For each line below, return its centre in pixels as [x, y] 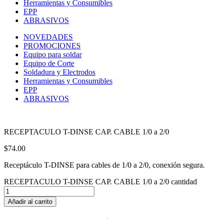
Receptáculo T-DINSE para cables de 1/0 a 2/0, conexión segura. [104, 165]
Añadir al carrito [30, 201]
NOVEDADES [48, 37]
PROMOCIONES [52, 45]
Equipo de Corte [49, 63]
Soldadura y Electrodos [59, 72]
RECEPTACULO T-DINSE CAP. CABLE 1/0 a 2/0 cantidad [100, 181]
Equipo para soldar [53, 54]
